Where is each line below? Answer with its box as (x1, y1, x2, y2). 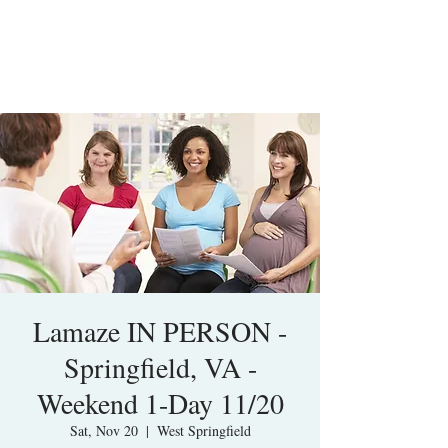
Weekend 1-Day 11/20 (36, 384, 284, 422)
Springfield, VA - (63, 348, 257, 386)
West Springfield (156, 421, 251, 440)
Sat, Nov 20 (69, 421, 138, 440)
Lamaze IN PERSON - (33, 312, 287, 350)
